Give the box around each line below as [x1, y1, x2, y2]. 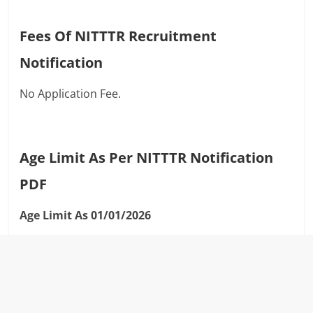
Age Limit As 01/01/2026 [20, 208, 152, 224]
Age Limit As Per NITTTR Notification [20, 148, 274, 168]
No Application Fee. [20, 86, 122, 102]
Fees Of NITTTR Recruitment [20, 27, 217, 46]
